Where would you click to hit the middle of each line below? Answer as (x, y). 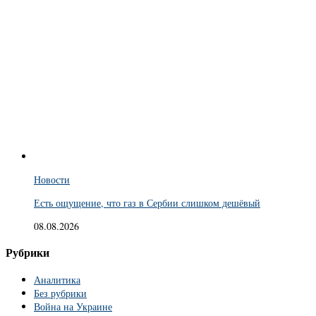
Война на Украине (73, 306)
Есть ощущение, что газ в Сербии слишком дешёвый (147, 202)
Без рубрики (60, 293)
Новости (52, 179)
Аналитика (57, 279)
